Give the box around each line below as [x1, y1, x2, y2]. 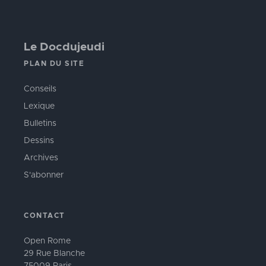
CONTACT [24, 212, 65, 219]
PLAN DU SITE [24, 60, 84, 67]
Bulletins [24, 119, 56, 128]
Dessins [24, 137, 54, 145]
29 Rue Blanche [24, 249, 85, 258]
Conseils [24, 85, 56, 93]
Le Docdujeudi [24, 42, 104, 53]
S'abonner [24, 171, 64, 179]
